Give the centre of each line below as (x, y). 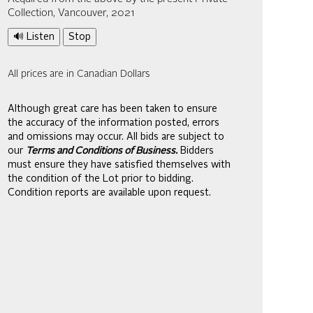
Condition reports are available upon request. (109, 193)
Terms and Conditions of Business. (102, 151)
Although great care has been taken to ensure (112, 109)
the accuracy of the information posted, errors (114, 123)
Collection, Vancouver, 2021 (71, 14)
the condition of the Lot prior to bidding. (101, 179)
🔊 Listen (34, 37)
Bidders (196, 151)
